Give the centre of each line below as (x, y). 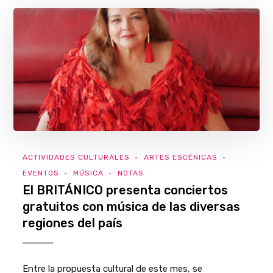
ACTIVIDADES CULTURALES (76, 157)
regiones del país (73, 223)
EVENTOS (41, 173)
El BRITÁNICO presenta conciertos (126, 190)
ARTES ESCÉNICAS (181, 157)
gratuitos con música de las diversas (132, 206)
